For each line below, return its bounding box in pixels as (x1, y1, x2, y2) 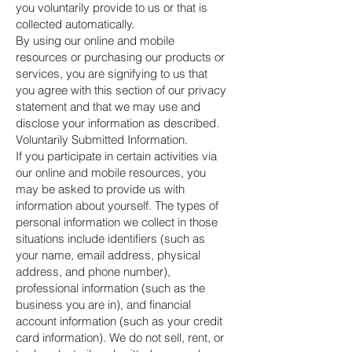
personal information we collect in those (16, 214, 218, 229)
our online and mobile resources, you (16, 165, 206, 180)
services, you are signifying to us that (16, 66, 207, 81)
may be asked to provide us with (16, 181, 185, 196)
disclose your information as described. (16, 115, 219, 130)
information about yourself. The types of (16, 198, 218, 213)
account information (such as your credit (16, 313, 222, 328)
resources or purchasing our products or (16, 49, 225, 64)
